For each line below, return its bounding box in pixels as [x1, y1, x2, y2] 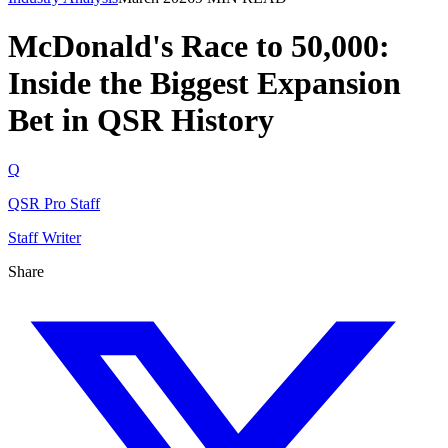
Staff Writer [8, 228, 81, 246]
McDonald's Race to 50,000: [8, 28, 390, 65]
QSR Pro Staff [8, 194, 100, 212]
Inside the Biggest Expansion [8, 65, 401, 102]
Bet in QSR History [8, 102, 274, 139]
